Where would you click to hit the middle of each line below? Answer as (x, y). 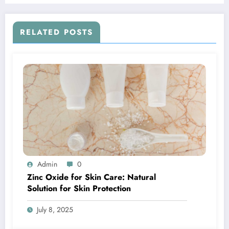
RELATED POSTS (56, 32)
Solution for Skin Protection (79, 188)
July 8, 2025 (55, 209)
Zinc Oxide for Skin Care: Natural (91, 177)
